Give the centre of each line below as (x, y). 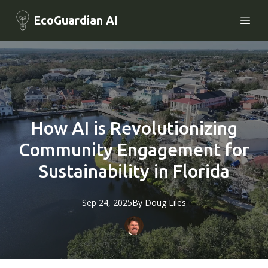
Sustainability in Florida (134, 171)
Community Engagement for (134, 150)
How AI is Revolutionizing (134, 128)
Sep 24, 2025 (107, 202)
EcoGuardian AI (76, 20)
